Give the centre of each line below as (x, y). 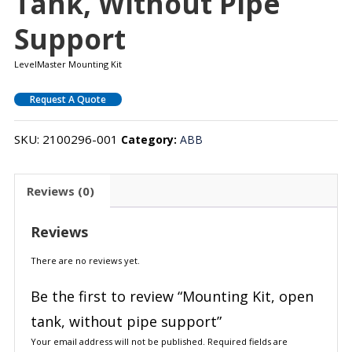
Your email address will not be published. (117, 342)
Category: (150, 140)
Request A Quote (68, 100)
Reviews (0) (60, 191)
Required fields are (247, 342)
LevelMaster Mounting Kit (68, 64)
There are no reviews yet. (85, 261)
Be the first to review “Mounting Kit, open (172, 297)
